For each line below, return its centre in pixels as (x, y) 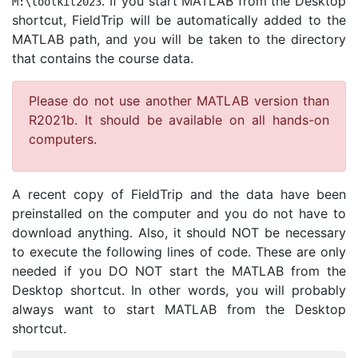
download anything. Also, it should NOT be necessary (179, 232)
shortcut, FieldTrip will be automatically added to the (179, 20)
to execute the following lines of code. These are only (179, 251)
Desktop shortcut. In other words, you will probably (179, 290)
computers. (63, 139)
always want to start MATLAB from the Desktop (179, 309)
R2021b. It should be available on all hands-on (179, 119)
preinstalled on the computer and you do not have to (179, 213)
